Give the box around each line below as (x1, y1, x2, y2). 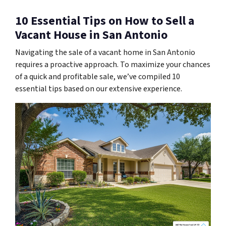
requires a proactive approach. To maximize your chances (15, 59, 210, 71)
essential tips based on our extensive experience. (15, 83, 182, 95)
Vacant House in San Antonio (15, 26, 167, 44)
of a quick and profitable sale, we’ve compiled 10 (15, 71, 180, 83)
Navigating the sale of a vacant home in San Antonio (15, 47, 195, 59)
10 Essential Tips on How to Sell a (15, 12, 194, 30)
